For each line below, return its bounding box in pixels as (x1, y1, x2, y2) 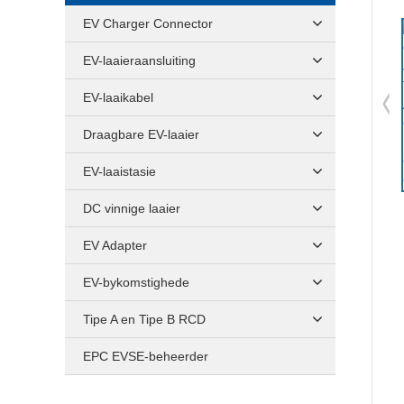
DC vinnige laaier (83, 201, 180, 216)
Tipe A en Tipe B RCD (83, 312, 206, 326)
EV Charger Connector (83, 16, 213, 31)
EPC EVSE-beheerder (83, 349, 208, 363)
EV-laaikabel (83, 90, 153, 105)
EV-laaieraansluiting (83, 53, 196, 68)
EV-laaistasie (83, 164, 156, 179)
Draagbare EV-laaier (83, 127, 199, 142)
